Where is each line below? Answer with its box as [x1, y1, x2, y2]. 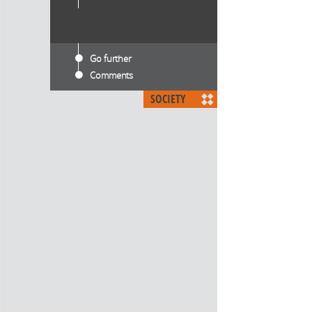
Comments [90, 69, 134, 81]
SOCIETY [150, 91, 186, 107]
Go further [90, 52, 132, 65]
